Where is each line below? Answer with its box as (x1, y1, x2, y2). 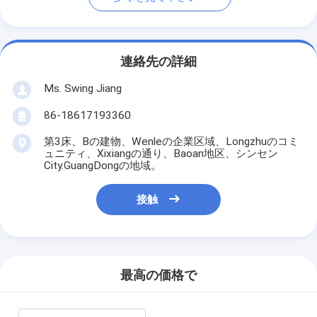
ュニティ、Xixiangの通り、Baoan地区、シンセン (43, 146, 278, 160)
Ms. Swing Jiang (43, 81, 122, 95)
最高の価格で (120, 268, 197, 283)
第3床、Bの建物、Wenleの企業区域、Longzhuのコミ (43, 134, 299, 148)
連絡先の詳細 (120, 54, 197, 69)
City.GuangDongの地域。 (43, 158, 161, 172)
